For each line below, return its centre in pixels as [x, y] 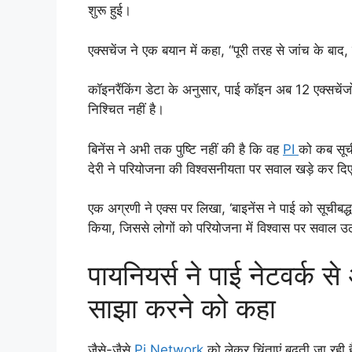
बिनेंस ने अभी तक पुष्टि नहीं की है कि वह [185, 149]
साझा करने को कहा [182, 308]
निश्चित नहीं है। [126, 110]
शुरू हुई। [110, 11]
